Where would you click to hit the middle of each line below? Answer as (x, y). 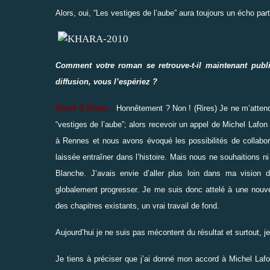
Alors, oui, (74, 13)
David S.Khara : (85, 108)
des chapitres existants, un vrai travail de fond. (137, 206)
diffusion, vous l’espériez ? (106, 81)
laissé (66, 157)
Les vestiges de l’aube (135, 13)
